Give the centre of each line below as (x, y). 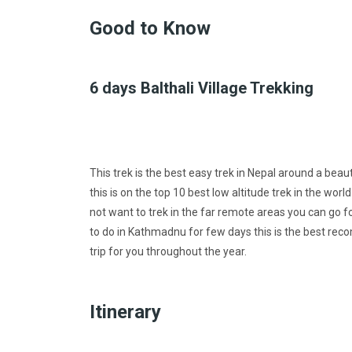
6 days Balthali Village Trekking (202, 88)
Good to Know (150, 28)
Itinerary (125, 312)
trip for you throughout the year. (168, 251)
